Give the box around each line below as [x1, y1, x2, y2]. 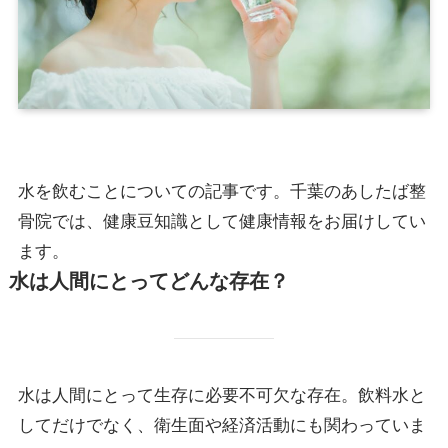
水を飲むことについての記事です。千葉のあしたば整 [17, 182, 426, 202]
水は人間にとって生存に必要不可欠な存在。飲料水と [17, 386, 426, 406]
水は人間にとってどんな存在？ [8, 270, 289, 293]
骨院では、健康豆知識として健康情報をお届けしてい [17, 212, 426, 232]
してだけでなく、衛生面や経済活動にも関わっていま [17, 416, 426, 436]
